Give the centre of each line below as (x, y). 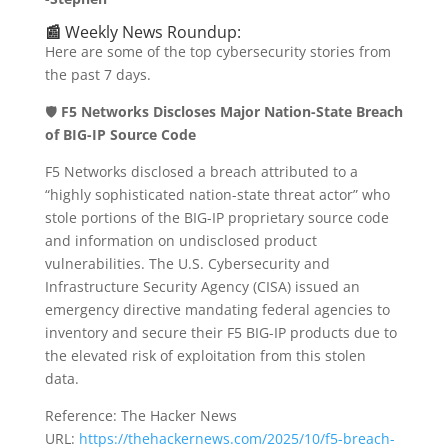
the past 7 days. (97, 74)
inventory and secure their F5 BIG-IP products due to (220, 332)
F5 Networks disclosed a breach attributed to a (201, 171)
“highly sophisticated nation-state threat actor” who (217, 194)
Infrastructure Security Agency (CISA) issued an (202, 286)
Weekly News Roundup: (150, 31)
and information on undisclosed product (180, 240)
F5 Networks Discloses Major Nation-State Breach (231, 111)
